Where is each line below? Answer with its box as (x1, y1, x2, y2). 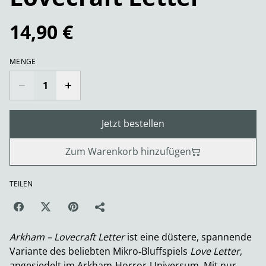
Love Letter (190, 245, 240, 258)
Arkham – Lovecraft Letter (9, 230, 125, 244)
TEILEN (9, 179, 33, 189)
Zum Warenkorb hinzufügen (65, 145, 191, 159)
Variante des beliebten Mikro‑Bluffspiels (9, 245, 190, 258)
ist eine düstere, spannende (125, 230, 252, 244)
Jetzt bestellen (102, 117, 164, 131)
